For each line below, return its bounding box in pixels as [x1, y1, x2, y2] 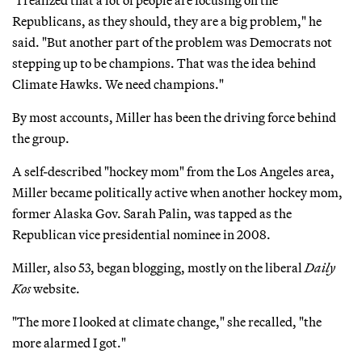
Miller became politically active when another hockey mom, [12, 183, 343, 200]
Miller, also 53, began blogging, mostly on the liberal [12, 259, 305, 276]
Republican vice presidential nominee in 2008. [12, 225, 271, 242]
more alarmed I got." [12, 334, 126, 351]
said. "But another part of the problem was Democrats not [12, 33, 332, 50]
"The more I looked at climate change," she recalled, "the [12, 313, 322, 330]
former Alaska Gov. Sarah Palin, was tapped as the [12, 204, 292, 221]
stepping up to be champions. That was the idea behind [12, 54, 316, 71]
